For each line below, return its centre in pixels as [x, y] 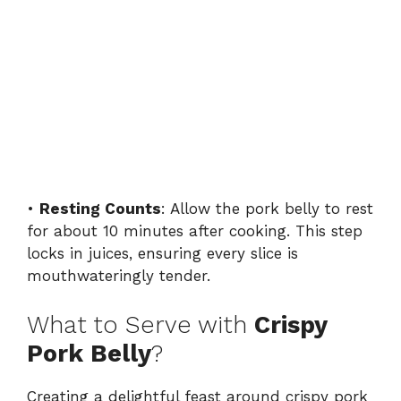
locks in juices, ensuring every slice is [162, 254]
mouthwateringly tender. [119, 276]
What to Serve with [141, 324]
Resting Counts [100, 209]
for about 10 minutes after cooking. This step [195, 231]
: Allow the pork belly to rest [267, 209]
